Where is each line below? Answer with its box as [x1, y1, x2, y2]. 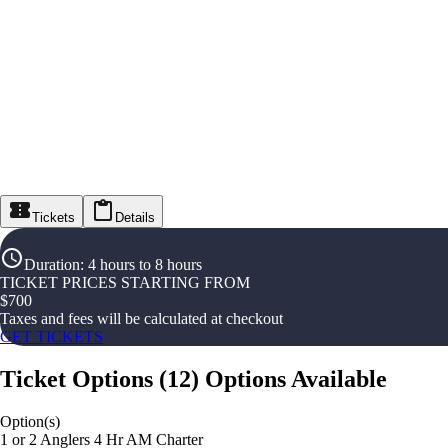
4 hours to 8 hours [88, 256, 202, 274]
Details [115, 210, 155, 226]
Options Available [205, 366, 387, 393]
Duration [24, 256, 80, 274]
